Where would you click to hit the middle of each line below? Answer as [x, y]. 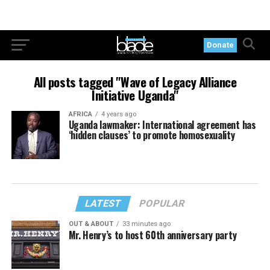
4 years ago [118, 114]
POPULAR [162, 203]
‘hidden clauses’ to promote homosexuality [152, 135]
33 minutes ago [146, 224]
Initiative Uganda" [135, 95]
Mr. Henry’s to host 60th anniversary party [152, 235]
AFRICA [80, 114]
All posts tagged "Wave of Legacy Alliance [135, 82]
